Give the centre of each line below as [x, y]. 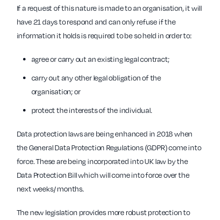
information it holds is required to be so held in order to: [104, 36]
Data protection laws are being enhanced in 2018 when [105, 134]
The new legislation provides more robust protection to [103, 212]
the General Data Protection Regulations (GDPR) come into [109, 148]
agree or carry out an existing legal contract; [100, 59]
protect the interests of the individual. [92, 110]
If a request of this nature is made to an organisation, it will [109, 8]
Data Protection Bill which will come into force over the [103, 175]
